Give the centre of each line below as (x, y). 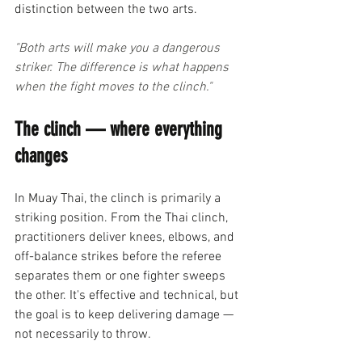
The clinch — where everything (121, 129)
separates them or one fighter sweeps (122, 276)
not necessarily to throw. (83, 335)
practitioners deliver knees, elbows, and (126, 238)
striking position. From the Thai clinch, (123, 218)
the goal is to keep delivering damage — (126, 315)
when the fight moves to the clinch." (113, 87)
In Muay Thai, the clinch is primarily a (119, 199)
